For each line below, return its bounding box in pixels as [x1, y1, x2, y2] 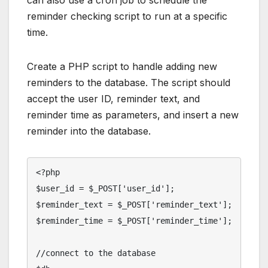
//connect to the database [36, 248, 156, 258]
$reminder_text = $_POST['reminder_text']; [36, 200, 232, 210]
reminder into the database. [27, 125, 151, 138]
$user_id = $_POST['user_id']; [36, 184, 175, 194]
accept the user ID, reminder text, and [27, 93, 200, 105]
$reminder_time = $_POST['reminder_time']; [36, 216, 232, 226]
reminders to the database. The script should [27, 77, 230, 89]
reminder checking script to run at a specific [27, 10, 227, 23]
